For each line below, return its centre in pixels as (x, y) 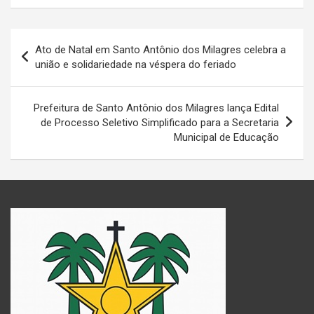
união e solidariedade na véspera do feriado (136, 64)
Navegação (54, 39)
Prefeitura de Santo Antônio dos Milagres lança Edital (156, 108)
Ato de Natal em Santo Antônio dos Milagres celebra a (161, 49)
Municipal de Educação (226, 137)
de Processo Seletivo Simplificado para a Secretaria (160, 122)
